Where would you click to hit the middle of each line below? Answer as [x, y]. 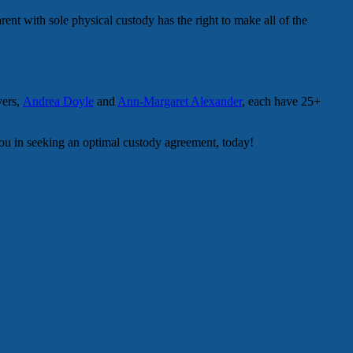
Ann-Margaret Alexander [180, 102]
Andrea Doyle [58, 102]
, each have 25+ [281, 102]
